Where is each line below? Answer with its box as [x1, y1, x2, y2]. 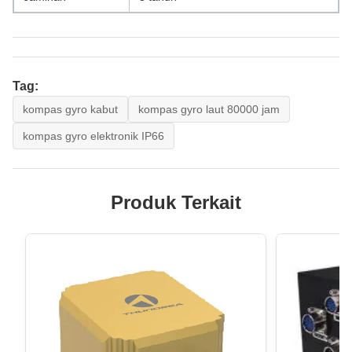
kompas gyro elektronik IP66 [23, 129, 164, 142]
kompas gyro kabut [23, 102, 118, 115]
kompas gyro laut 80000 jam [138, 102, 280, 115]
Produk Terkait [111, 191, 241, 213]
